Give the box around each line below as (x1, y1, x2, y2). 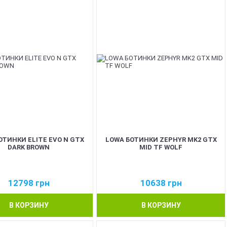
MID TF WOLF (139, 143, 182, 151)
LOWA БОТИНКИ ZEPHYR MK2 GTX (105, 136, 217, 143)
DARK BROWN (8, 143, 50, 151)
